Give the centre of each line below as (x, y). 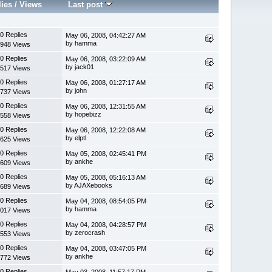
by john (76, 90)
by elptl (76, 138)
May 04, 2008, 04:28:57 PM (106, 224)
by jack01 (80, 66)
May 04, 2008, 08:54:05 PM (106, 201)
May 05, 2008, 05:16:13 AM (106, 177)
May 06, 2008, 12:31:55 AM (106, 106)
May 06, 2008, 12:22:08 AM (106, 130)
